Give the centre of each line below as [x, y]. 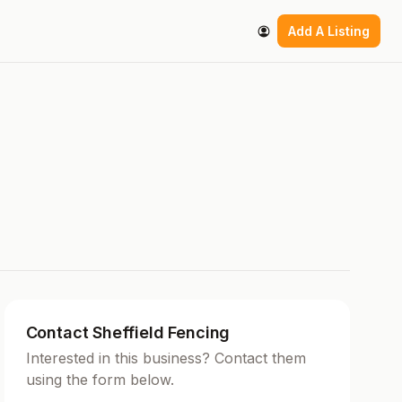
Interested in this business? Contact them [166, 358]
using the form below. [100, 380]
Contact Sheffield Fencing [128, 333]
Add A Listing [329, 31]
